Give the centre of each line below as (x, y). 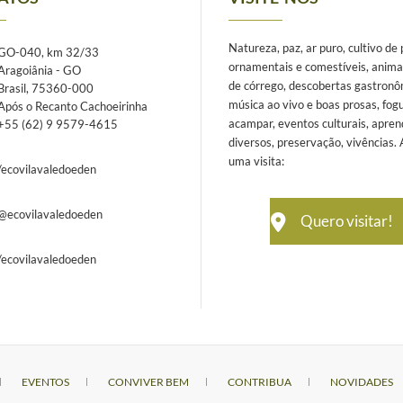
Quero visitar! (346, 220)
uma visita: (256, 161)
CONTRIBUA (260, 381)
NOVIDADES (362, 381)
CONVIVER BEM (148, 381)
